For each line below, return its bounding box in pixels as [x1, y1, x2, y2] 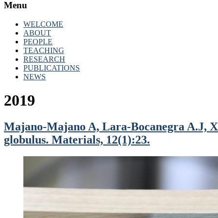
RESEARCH [23, 54, 65, 63]
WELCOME [23, 19, 63, 28]
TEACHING [23, 46, 64, 54]
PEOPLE [23, 37, 53, 46]
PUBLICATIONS [23, 63, 80, 72]
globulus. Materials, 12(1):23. [4, 133, 150, 146]
